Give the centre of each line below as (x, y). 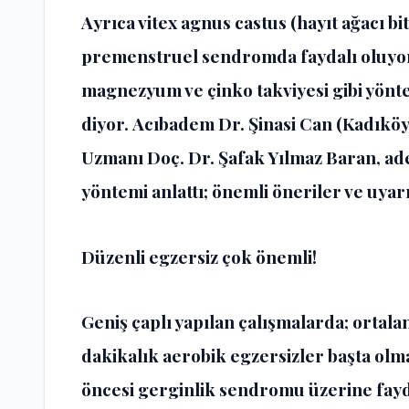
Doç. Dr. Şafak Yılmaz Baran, (264, 157)
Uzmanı (112, 157)
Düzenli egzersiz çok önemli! (201, 256)
